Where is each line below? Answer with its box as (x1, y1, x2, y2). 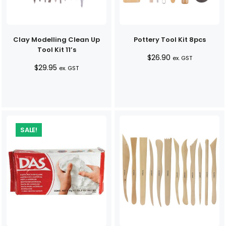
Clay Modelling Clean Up (13, 34, 100, 44)
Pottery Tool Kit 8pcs (133, 34, 206, 44)
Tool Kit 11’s (37, 44, 76, 54)
